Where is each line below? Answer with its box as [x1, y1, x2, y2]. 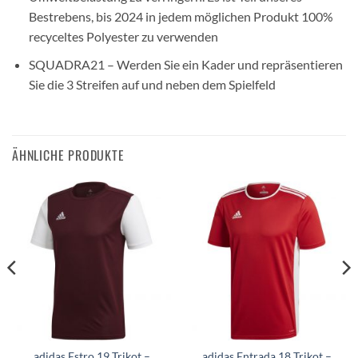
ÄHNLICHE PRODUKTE [12, 145, 125, 165]
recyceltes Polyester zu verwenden [28, 29, 218, 45]
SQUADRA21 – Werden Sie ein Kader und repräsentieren [28, 57, 343, 73]
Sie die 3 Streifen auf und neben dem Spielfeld [28, 77, 276, 93]
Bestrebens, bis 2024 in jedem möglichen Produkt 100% [28, 9, 333, 25]
